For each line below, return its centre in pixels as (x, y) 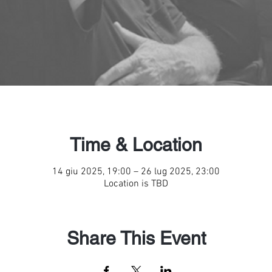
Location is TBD (136, 184)
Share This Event (136, 238)
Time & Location (136, 145)
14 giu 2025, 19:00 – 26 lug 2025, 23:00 (136, 172)
